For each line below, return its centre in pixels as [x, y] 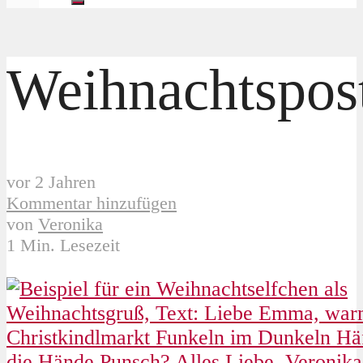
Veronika [70, 224]
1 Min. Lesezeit [63, 246]
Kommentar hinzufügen [92, 203]
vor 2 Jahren [51, 182]
